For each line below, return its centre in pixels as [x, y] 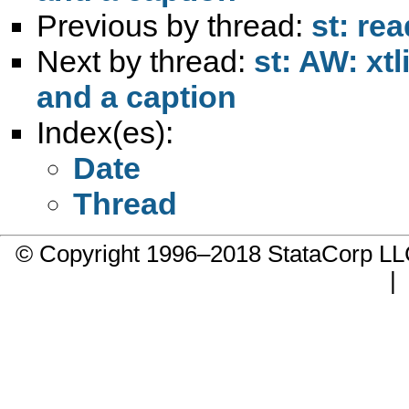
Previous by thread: [174, 25]
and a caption [136, 96]
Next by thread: [145, 61]
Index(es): [105, 132]
